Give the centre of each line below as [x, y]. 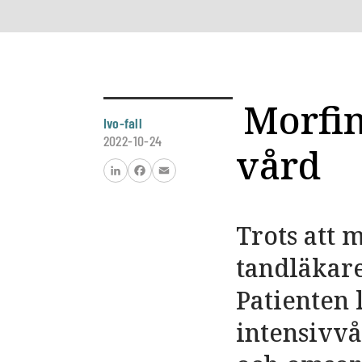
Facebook [105, 187]
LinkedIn [78, 187]
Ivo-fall [123, 123]
